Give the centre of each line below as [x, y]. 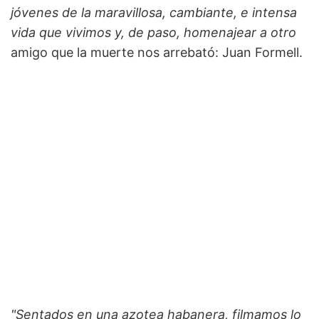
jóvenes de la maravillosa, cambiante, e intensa [154, 13]
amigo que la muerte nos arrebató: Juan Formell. [157, 53]
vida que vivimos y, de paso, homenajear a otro [153, 33]
